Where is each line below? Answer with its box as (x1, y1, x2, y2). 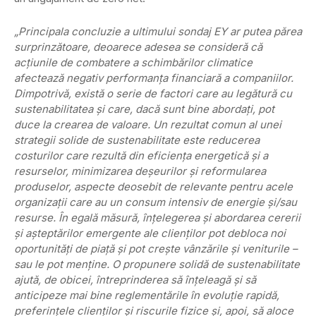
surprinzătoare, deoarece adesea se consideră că (14, 40, 262, 54)
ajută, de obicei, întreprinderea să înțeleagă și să (14, 273, 256, 287)
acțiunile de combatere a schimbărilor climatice (14, 56, 253, 70)
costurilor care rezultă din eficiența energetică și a (14, 149, 268, 163)
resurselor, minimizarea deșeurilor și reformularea (14, 164, 266, 178)
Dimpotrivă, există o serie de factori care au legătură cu (14, 87, 292, 101)
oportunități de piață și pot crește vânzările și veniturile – (14, 242, 298, 256)
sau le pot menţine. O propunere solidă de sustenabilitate (14, 257, 300, 272)
